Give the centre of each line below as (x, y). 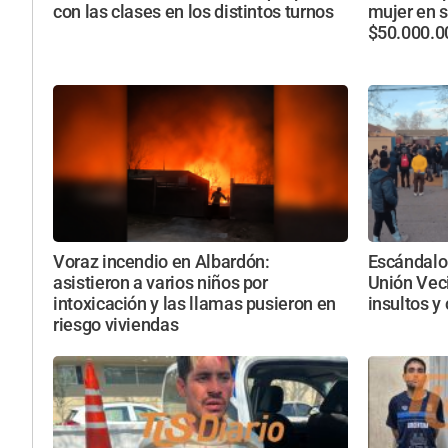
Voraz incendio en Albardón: (161, 262)
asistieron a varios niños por (160, 283)
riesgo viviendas (116, 325)
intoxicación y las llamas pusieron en (194, 304)
